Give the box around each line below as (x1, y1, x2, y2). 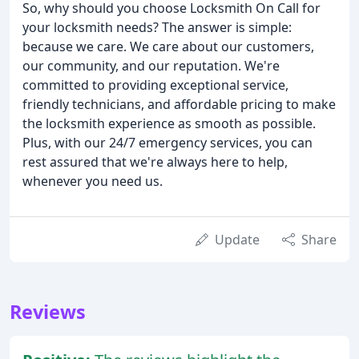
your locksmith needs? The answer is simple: (22, 18, 292, 37)
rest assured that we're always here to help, (22, 153, 288, 171)
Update (215, 231, 260, 249)
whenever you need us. (22, 172, 163, 191)
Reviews (10, 299, 86, 325)
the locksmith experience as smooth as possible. (22, 115, 316, 133)
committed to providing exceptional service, (22, 76, 288, 95)
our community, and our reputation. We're (22, 57, 280, 75)
